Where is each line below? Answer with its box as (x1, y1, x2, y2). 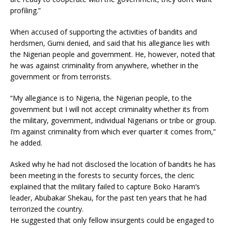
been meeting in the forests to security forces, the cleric (10, 170, 194, 180)
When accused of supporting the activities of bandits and (10, 26, 197, 37)
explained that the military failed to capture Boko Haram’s (10, 181, 200, 191)
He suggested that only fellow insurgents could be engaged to (10, 215, 214, 225)
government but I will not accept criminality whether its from (10, 104, 209, 114)
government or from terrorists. (10, 71, 111, 81)
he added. (10, 137, 42, 148)
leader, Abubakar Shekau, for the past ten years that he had (10, 192, 207, 203)
